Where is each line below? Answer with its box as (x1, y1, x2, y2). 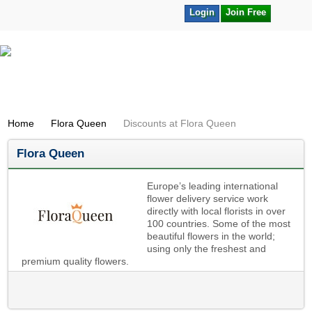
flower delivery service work (147, 193, 269, 204)
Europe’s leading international (147, 180, 279, 192)
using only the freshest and (147, 243, 267, 254)
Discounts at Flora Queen (123, 118, 237, 129)
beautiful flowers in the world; (147, 231, 276, 242)
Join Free (226, 7, 267, 17)
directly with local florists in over (147, 205, 286, 217)
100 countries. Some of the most (147, 218, 291, 229)
